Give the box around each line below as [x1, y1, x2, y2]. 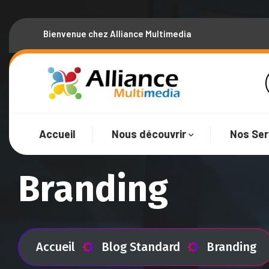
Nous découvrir [112, 127, 186, 141]
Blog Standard [101, 240, 180, 254]
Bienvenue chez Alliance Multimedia [43, 28, 192, 39]
